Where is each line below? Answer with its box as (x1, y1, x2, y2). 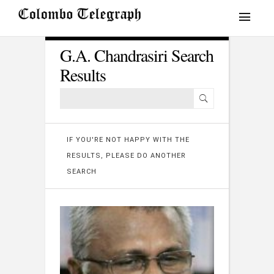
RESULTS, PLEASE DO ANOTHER (67, 152, 186, 160)
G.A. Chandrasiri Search (60, 43, 213, 67)
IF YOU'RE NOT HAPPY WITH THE (67, 136, 190, 144)
